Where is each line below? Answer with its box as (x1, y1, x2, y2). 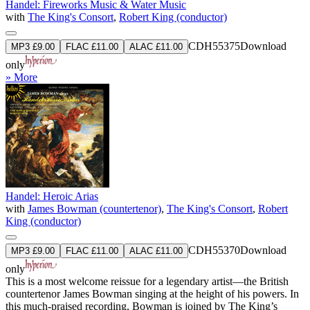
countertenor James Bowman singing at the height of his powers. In (6, 287, 299, 300)
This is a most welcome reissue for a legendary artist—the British (6, 275, 289, 287)
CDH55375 (188, 39, 240, 52)
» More (6, 71, 37, 83)
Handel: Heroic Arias (6, 190, 98, 202)
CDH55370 (188, 244, 240, 256)
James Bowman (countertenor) (28, 202, 161, 215)
